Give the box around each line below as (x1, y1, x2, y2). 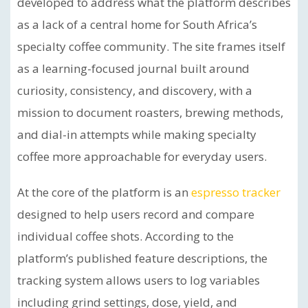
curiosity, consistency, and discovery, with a (17, 82, 252, 98)
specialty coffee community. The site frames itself (17, 38, 285, 54)
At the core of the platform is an (17, 184, 191, 200)
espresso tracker (191, 184, 280, 200)
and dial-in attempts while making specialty (17, 126, 256, 142)
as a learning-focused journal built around (17, 60, 250, 76)
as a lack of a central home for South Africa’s (17, 16, 257, 32)
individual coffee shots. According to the (17, 228, 234, 244)
